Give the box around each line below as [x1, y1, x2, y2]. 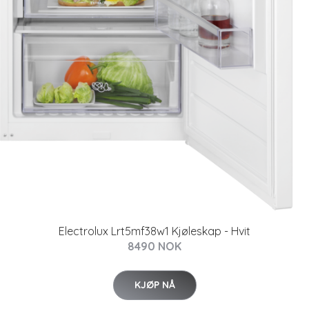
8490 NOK [128, 239, 181, 254]
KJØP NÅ [134, 279, 175, 292]
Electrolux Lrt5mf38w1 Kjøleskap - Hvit [59, 224, 250, 239]
